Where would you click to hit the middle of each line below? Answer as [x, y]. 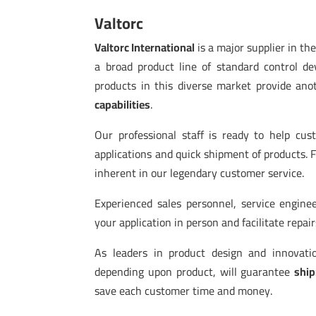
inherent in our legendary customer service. [200, 172]
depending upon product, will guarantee [194, 271]
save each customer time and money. [184, 290]
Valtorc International [145, 47]
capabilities [123, 104]
